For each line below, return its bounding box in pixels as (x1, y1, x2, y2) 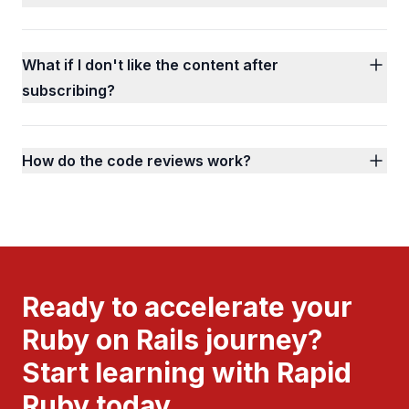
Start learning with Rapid (22, 356, 351, 389)
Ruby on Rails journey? (22, 323, 322, 356)
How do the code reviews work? (22, 152, 251, 170)
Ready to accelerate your (22, 290, 352, 323)
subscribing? (22, 81, 115, 100)
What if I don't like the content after (22, 56, 278, 74)
